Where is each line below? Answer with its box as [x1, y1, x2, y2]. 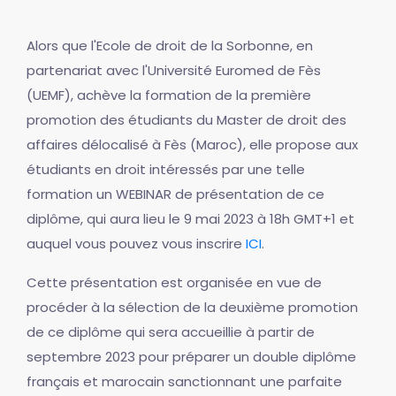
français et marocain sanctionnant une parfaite [27, 371, 342, 391]
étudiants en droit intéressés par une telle [27, 159, 305, 179]
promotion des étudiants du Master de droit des [27, 110, 346, 129]
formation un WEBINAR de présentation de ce [27, 184, 324, 203]
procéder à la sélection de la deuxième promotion [27, 297, 358, 316]
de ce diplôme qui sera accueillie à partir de [27, 322, 315, 341]
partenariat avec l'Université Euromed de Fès [27, 60, 321, 80]
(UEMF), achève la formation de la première [27, 85, 311, 104]
